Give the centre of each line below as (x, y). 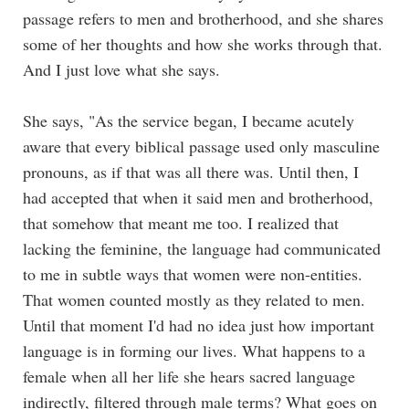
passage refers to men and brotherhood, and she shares (203, 18)
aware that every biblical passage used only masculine (201, 146)
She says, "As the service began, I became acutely (189, 120)
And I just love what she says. (124, 69)
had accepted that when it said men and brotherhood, (198, 197)
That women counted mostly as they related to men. (194, 299)
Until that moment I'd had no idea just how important (199, 325)
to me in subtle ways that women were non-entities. (193, 273)
